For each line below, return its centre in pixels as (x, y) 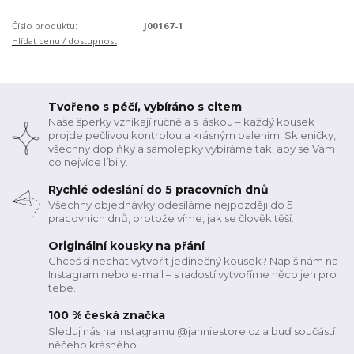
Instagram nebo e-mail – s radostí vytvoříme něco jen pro (193, 275)
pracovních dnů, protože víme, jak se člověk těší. (171, 218)
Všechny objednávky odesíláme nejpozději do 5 (171, 205)
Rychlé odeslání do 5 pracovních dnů (159, 189)
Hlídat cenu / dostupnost (64, 40)
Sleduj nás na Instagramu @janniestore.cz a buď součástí (192, 331)
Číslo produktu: (45, 25)
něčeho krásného (93, 344)
